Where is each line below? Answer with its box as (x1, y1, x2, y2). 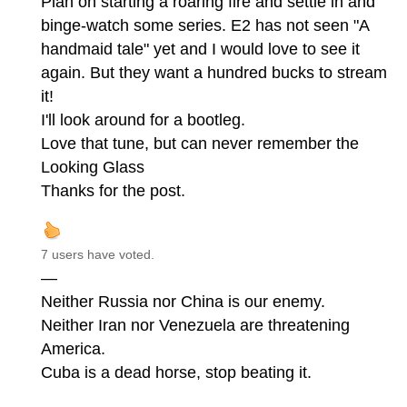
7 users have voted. (41, 246, 154, 262)
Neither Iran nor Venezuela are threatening (41, 315, 350, 334)
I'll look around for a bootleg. (41, 110, 245, 129)
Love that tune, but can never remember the (41, 134, 359, 153)
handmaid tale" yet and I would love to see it (41, 39, 360, 58)
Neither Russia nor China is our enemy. (41, 292, 325, 311)
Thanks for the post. (41, 181, 185, 200)
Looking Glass (41, 157, 144, 176)
